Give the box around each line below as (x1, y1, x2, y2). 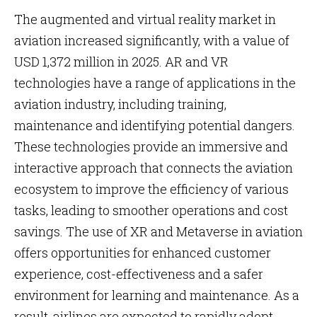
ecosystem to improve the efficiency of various (14, 180, 289, 197)
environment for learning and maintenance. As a (14, 287, 299, 304)
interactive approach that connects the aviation (14, 159, 293, 176)
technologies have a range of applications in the (14, 74, 296, 91)
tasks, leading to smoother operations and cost (14, 202, 288, 219)
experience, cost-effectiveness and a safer (14, 265, 263, 282)
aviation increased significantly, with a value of (14, 32, 289, 49)
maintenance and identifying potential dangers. (14, 117, 295, 134)
